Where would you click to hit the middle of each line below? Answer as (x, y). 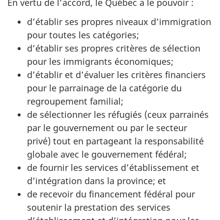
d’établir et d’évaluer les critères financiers (116, 74)
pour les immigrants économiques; (100, 61)
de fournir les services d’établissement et (113, 167)
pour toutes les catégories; (83, 35)
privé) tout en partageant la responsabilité (115, 141)
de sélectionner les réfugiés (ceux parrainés (118, 114)
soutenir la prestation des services (99, 207)
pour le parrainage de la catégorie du (104, 88)
